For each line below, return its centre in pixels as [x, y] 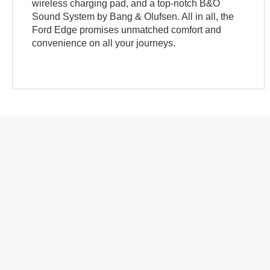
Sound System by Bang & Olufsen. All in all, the [133, 16]
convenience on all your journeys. [104, 43]
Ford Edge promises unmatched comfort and [127, 30]
